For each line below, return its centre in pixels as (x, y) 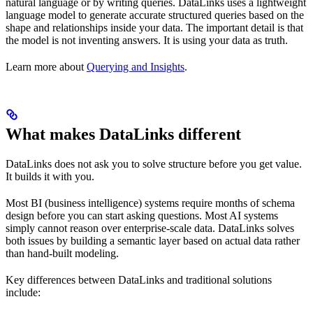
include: (23, 292)
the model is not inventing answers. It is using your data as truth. (147, 40)
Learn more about (46, 66)
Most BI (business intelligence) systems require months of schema (150, 203)
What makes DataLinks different (123, 134)
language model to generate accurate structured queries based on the (155, 15)
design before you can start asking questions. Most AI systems (142, 215)
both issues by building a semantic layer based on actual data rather (153, 240)
